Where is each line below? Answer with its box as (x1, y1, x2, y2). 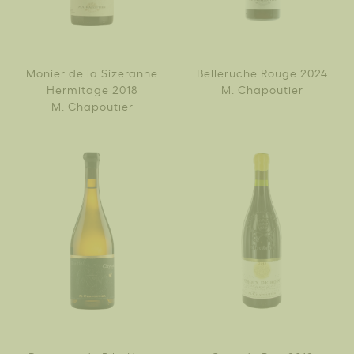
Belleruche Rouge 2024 (196, 65, 328, 81)
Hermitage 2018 (47, 81, 137, 97)
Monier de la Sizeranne (26, 65, 158, 81)
